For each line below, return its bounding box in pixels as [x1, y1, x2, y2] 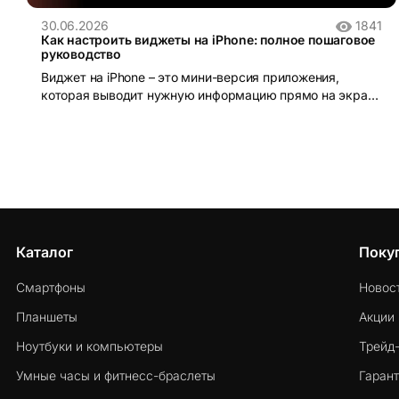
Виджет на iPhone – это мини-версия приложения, [41, 69, 339, 85]
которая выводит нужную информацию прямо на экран [41, 87, 375, 103]
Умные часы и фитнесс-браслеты [16, 368, 216, 384]
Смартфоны [16, 280, 85, 296]
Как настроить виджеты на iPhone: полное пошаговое [41, 32, 376, 48]
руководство [41, 46, 121, 62]
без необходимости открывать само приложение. [41, 105, 338, 121]
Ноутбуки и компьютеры [16, 338, 163, 354]
